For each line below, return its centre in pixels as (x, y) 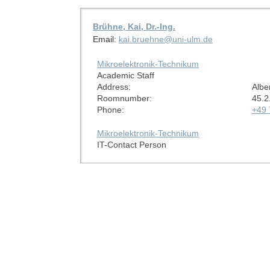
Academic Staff (125, 75)
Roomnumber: (124, 98)
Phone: (110, 109)
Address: (114, 86)
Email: (105, 39)
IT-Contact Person (131, 144)
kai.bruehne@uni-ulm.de (165, 39)
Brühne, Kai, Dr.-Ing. (134, 26)
